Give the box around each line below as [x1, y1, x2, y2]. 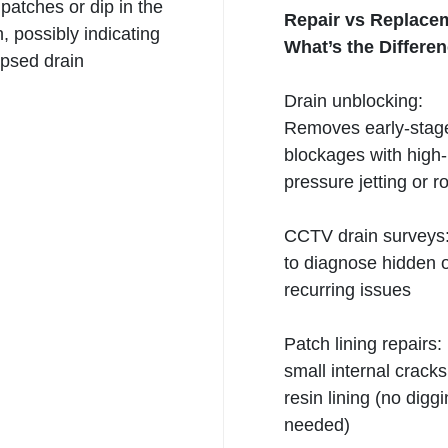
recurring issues [284, 280, 411, 300]
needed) [284, 415, 350, 435]
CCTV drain [284, 226, 378, 246]
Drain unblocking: [284, 91, 423, 111]
